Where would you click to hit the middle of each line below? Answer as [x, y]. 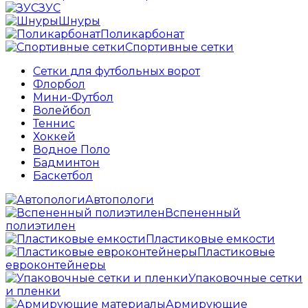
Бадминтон [66, 163]
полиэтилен [41, 226]
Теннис [54, 124]
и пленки [33, 291]
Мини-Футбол [73, 98]
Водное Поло [71, 150]
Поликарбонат [142, 34]
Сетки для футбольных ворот [117, 71]
